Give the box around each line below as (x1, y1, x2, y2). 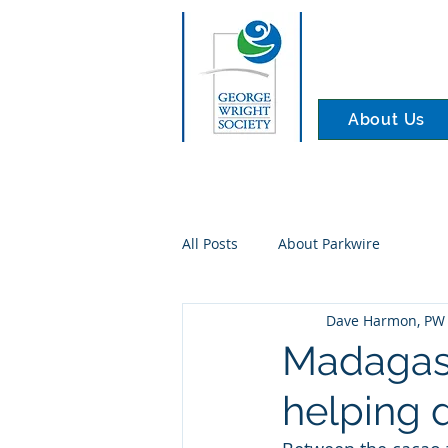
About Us (347, 110, 426, 129)
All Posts (182, 233, 238, 253)
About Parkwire (278, 233, 380, 253)
